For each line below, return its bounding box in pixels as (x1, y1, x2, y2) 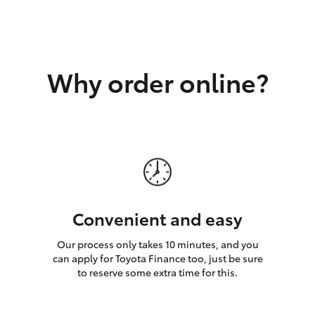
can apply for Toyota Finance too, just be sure (52, 251, 263, 265)
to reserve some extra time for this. (77, 265, 238, 279)
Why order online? (46, 63, 269, 99)
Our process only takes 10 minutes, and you (56, 237, 259, 251)
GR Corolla (230, 41, 281, 56)
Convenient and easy (72, 205, 243, 230)
